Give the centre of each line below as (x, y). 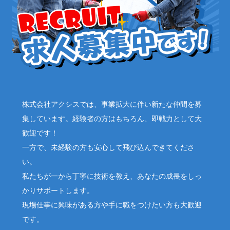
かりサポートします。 (58, 190)
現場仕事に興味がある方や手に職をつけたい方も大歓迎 (112, 205)
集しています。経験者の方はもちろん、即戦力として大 (112, 119)
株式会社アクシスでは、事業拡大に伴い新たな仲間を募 (112, 104)
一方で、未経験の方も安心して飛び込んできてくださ (108, 147)
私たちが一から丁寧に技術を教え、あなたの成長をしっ (112, 176)
